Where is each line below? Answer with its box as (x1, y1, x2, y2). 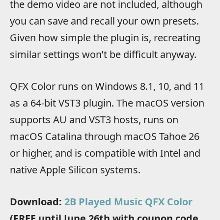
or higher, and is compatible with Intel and (10, 146, 200, 160)
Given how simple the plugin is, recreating (10, 31, 200, 45)
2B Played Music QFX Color (64, 194, 192, 208)
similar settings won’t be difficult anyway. (10, 48, 196, 61)
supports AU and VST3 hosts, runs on (10, 112, 178, 126)
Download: (10, 194, 64, 208)
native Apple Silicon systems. (10, 163, 140, 176)
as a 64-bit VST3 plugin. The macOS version (10, 96, 204, 110)
